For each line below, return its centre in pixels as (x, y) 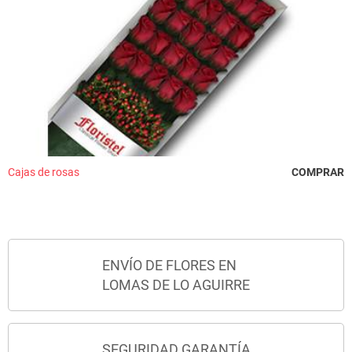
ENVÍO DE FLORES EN (169, 265)
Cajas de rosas (44, 172)
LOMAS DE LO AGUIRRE (176, 284)
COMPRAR (318, 172)
